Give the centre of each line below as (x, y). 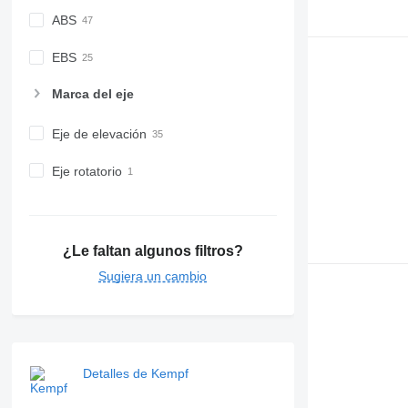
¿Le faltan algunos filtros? (153, 251)
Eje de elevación (99, 133)
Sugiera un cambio (153, 276)
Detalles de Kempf (135, 374)
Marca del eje (92, 93)
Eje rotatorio (87, 171)
